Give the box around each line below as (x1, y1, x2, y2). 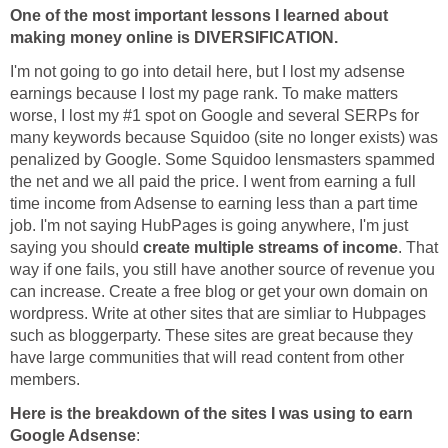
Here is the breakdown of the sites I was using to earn (10, 405, 413, 423)
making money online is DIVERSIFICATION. (10, 29, 338, 47)
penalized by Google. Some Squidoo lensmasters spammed (10, 151, 435, 169)
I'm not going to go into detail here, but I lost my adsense (10, 63, 405, 81)
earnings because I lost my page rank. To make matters (10, 85, 398, 103)
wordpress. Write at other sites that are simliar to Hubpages (10, 305, 426, 323)
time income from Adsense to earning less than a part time (10, 195, 418, 213)
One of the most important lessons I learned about (10, 7, 388, 25)
